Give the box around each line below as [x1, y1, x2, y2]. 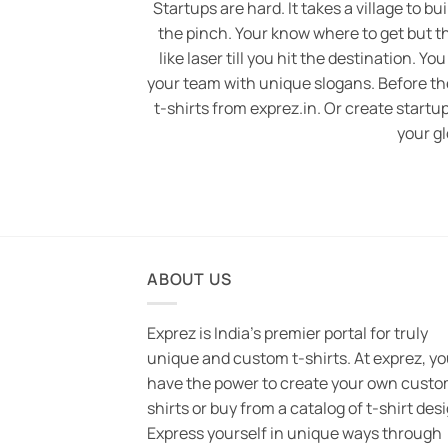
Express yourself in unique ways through [147, 422, 442, 445]
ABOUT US [147, 267, 232, 290]
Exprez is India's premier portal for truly [147, 322, 428, 345]
